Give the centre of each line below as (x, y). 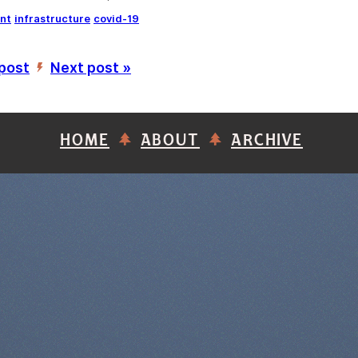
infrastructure (52, 19)
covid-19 (116, 19)
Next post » (91, 68)
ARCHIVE (267, 141)
